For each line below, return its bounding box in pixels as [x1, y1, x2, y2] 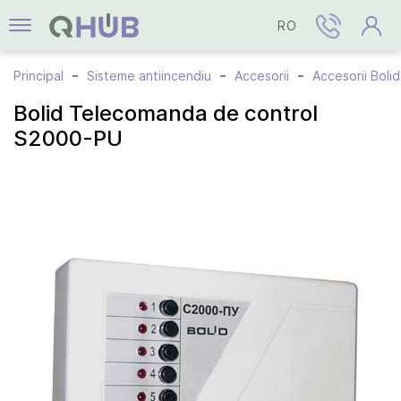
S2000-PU [13, 125, 123, 151]
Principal [13, 68, 64, 83]
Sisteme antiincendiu [87, 68, 211, 83]
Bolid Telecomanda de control [13, 100, 318, 126]
